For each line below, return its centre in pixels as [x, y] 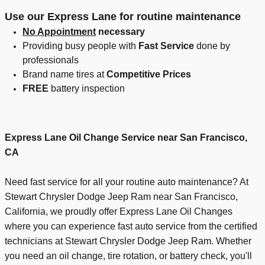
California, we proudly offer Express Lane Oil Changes [119, 212]
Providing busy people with [80, 46]
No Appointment [59, 32]
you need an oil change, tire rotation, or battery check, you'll [128, 256]
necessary [120, 32]
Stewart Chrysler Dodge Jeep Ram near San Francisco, [121, 197]
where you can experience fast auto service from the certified [131, 227]
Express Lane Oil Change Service [80, 138]
